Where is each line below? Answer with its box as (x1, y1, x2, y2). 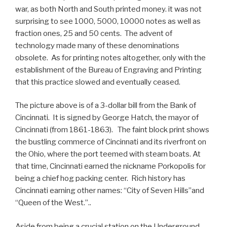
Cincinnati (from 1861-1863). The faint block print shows (15, 125, 209, 134)
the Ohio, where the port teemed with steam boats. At (15, 149, 201, 159)
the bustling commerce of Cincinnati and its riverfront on (15, 137, 206, 146)
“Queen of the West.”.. (15, 198, 91, 207)
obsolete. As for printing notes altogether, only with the (15, 53, 206, 62)
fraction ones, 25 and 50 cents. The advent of (15, 28, 172, 38)
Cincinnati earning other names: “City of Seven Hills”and (15, 186, 204, 195)
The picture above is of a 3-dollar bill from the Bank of (15, 101, 196, 110)
